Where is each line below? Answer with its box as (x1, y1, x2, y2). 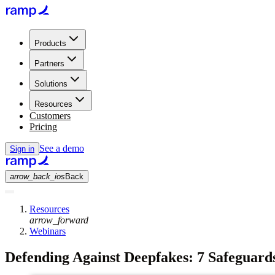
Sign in (10, 144, 34, 153)
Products (34, 39, 66, 48)
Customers (29, 110, 71, 121)
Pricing (29, 122, 57, 132)
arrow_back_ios (10, 172, 65, 181)
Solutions (34, 79, 68, 88)
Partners (34, 59, 64, 68)
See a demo (39, 143, 84, 153)
